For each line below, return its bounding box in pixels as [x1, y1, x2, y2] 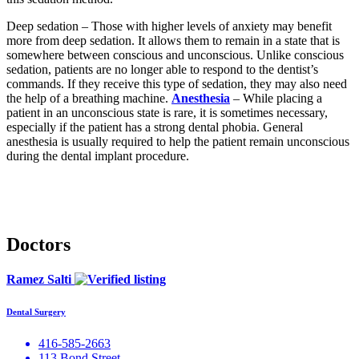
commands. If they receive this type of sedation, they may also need [6, 77, 347, 91]
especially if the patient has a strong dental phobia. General [6, 120, 303, 135]
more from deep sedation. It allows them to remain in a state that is [6, 34, 340, 48]
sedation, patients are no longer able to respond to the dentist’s [6, 63, 318, 77]
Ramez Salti [6, 272, 75, 287]
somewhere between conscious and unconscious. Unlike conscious [6, 48, 344, 63]
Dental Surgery [6, 307, 66, 317]
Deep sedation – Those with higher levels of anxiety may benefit [6, 19, 332, 34]
